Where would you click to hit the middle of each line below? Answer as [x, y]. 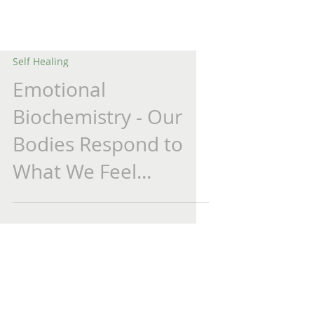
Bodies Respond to [98, 179]
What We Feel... [82, 206]
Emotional [59, 124]
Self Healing [41, 96]
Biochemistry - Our [97, 152]
